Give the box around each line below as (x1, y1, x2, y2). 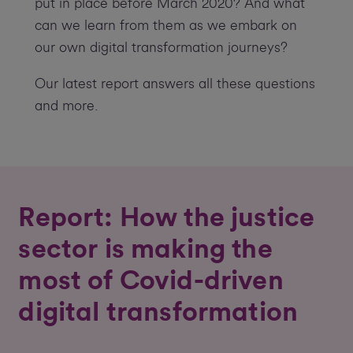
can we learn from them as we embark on (34, 18, 297, 33)
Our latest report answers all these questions (34, 76, 315, 91)
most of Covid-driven (18, 267, 284, 295)
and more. (34, 98, 98, 113)
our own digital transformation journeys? (34, 40, 288, 55)
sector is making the (18, 236, 273, 263)
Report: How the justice (18, 204, 315, 232)
